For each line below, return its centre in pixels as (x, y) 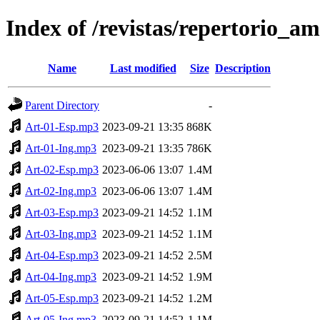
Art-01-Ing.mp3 (61, 148)
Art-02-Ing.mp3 (61, 191)
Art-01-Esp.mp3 (62, 126)
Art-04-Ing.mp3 (61, 276)
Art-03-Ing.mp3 (61, 234)
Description (243, 68)
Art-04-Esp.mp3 (62, 255)
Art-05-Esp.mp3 (62, 298)
